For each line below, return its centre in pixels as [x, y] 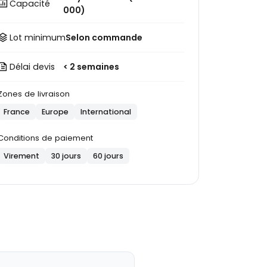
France [17, 112]
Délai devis [32, 67]
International [106, 112]
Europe [55, 112]
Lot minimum [38, 38]
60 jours [108, 156]
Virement [22, 156]
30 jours [66, 156]
